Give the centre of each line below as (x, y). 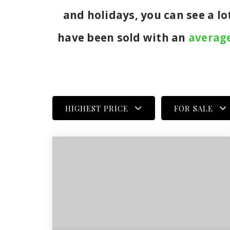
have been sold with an (123, 37)
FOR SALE (194, 108)
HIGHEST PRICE (97, 108)
